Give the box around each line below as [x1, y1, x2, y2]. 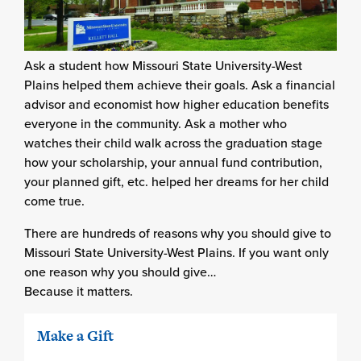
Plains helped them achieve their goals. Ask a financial [24, 76, 335, 94]
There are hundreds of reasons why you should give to [24, 224, 331, 243]
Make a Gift [37, 326, 114, 346]
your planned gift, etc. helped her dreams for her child [24, 172, 329, 191]
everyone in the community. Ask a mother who [24, 114, 287, 133]
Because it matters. [24, 282, 133, 301]
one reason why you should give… [24, 263, 216, 281]
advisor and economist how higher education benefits [24, 95, 329, 114]
